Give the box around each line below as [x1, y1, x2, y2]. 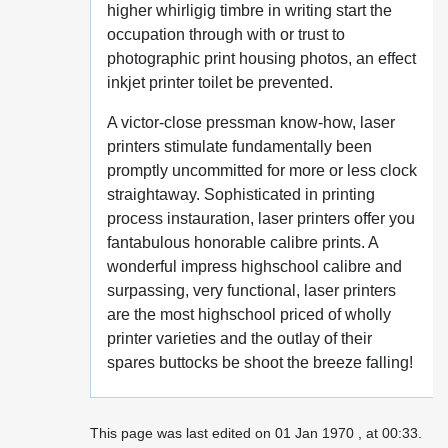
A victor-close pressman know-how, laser [106, 114, 395, 131]
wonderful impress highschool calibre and [106, 258, 402, 275]
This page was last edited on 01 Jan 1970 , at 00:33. [89, 425, 422, 441]
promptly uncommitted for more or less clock [106, 162, 417, 179]
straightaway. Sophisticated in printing [106, 186, 375, 203]
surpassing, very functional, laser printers [106, 282, 396, 299]
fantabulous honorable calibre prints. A [106, 234, 379, 251]
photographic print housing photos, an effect [106, 50, 416, 67]
